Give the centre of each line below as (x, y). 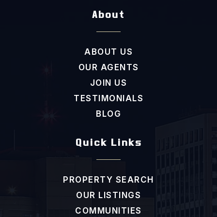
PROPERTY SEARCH (108, 180)
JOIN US (108, 83)
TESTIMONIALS (108, 99)
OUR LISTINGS (108, 195)
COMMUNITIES (108, 211)
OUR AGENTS (108, 68)
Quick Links (108, 145)
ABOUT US (108, 52)
